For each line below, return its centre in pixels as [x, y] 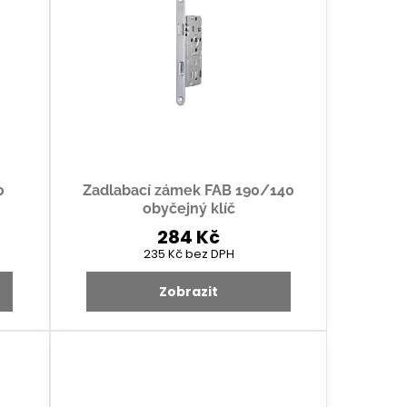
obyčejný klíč [189, 209]
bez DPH [209, 254]
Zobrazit [189, 292]
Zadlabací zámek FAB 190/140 [189, 191]
